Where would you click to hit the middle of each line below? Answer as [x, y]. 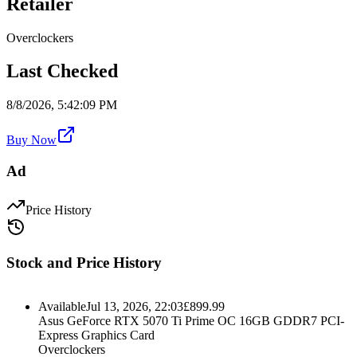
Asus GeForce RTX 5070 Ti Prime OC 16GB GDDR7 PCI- [191, 321]
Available [62, 307]
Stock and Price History [84, 263]
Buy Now [31, 140]
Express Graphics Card [96, 335]
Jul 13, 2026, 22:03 [135, 307]
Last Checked [62, 71]
